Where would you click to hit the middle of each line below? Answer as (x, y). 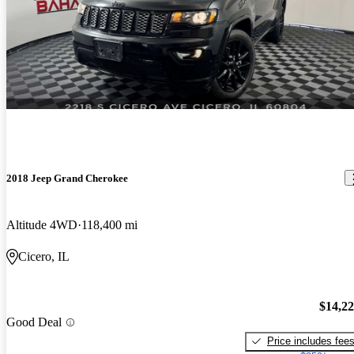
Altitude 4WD (42, 225)
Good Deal (34, 322)
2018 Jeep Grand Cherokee (67, 178)
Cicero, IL (44, 257)
